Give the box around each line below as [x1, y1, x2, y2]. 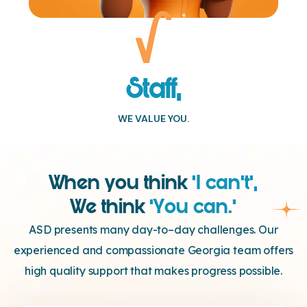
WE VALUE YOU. [118, 112, 189, 125]
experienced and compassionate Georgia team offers [13, 243, 294, 258]
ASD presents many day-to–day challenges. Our [29, 223, 278, 237]
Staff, [126, 69, 181, 109]
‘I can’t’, [192, 169, 258, 197]
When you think [49, 169, 192, 197]
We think [71, 193, 145, 221]
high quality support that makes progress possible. [24, 264, 283, 278]
